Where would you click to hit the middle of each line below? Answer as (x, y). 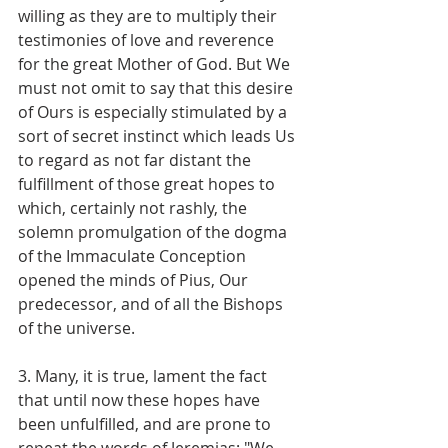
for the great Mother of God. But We (156, 63)
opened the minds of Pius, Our (135, 279)
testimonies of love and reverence (148, 39)
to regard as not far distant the (136, 159)
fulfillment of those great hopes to (148, 183)
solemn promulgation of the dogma (154, 231)
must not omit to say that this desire (157, 87)
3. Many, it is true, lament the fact (144, 375)
